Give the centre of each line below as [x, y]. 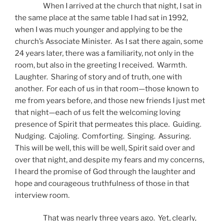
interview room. [42, 195]
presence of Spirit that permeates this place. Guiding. [109, 124]
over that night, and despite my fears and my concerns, [110, 160]
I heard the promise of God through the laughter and [105, 171]
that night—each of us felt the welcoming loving [98, 112]
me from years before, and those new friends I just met [110, 100]
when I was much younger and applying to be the [99, 29]
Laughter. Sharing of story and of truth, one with [98, 77]
